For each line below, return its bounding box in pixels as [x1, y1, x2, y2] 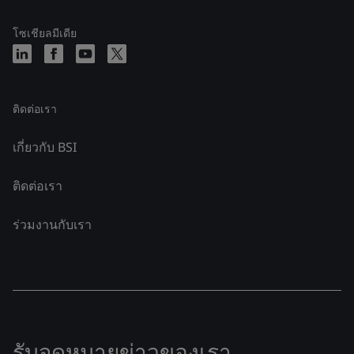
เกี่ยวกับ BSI [13, 138, 77, 156]
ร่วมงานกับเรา [13, 216, 92, 233]
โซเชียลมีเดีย [13, 25, 77, 40]
